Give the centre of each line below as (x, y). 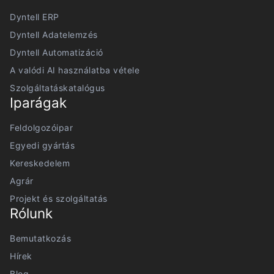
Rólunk (31, 213)
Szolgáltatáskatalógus (57, 88)
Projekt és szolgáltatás (59, 199)
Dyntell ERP (35, 17)
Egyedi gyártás (42, 146)
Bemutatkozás (40, 239)
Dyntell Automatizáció (57, 53)
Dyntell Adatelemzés (54, 35)
